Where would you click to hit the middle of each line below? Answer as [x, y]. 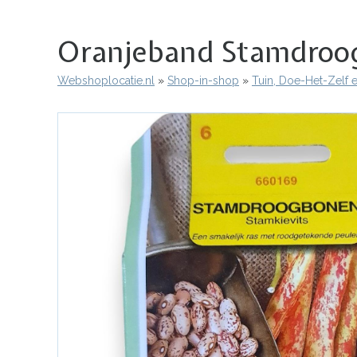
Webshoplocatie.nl [106, 80]
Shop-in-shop [203, 80]
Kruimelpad [103, 93]
